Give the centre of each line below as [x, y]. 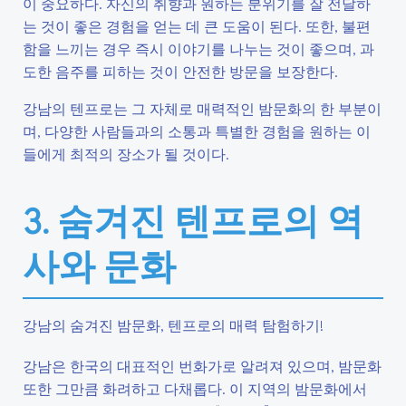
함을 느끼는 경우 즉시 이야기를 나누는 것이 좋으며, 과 [198, 48]
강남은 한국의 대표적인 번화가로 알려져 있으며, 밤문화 [202, 366]
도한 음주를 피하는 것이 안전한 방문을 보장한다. [180, 71]
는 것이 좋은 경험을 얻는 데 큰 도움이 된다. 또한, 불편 [197, 26]
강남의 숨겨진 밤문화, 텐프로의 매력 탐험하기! [173, 325]
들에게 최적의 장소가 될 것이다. [126, 154]
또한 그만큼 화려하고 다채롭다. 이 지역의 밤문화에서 [195, 388]
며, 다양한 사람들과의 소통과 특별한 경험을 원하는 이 [197, 131]
